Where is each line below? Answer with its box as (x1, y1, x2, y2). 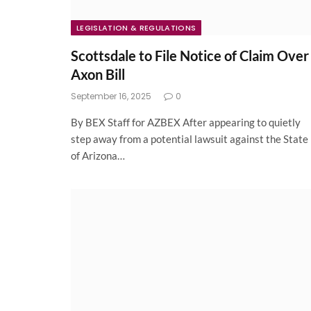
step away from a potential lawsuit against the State (71, 133, 308, 146)
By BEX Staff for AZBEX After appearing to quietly (71, 116, 301, 129)
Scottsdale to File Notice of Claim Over (71, 47, 309, 65)
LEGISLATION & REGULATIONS (76, 22, 196, 34)
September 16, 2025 (71, 90, 151, 103)
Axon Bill (71, 66, 125, 83)
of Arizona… (71, 149, 125, 162)
